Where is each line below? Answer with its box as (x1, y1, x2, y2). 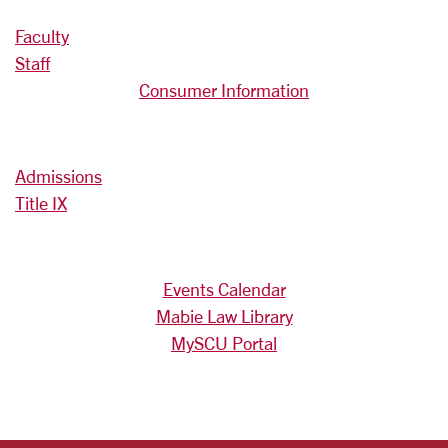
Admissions (15, 166, 102, 186)
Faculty (15, 26, 69, 46)
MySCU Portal (171, 333, 277, 353)
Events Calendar (162, 279, 286, 299)
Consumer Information (139, 80, 309, 100)
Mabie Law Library (155, 306, 293, 326)
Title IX (15, 193, 67, 213)
